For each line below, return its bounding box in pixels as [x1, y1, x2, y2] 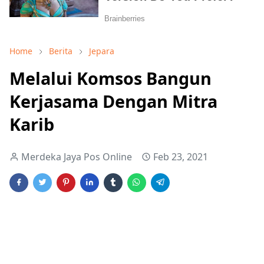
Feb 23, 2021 [153, 150, 208, 163]
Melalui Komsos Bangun [9, 67, 212, 90]
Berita [49, 45, 72, 57]
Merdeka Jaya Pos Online [21, 150, 132, 163]
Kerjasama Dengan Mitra [9, 90, 217, 113]
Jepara [89, 45, 114, 57]
